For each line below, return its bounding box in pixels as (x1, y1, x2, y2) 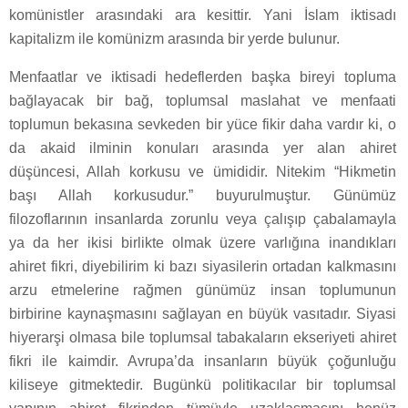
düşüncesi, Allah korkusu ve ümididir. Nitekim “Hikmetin (9, 164, 396, 180)
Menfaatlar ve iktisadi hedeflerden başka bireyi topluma (9, 69, 396, 86)
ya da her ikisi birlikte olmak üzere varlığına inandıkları (9, 235, 396, 251)
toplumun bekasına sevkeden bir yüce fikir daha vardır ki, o (9, 117, 396, 133)
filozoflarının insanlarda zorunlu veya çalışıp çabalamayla (9, 211, 396, 228)
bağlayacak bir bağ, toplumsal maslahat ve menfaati (9, 93, 396, 109)
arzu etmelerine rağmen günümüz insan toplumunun (9, 282, 396, 299)
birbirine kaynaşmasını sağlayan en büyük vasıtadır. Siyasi (9, 306, 396, 322)
